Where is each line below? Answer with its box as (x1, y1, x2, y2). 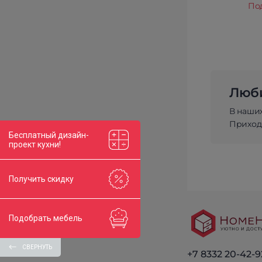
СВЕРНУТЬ (22, 243, 52, 250)
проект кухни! (9, 139, 61, 149)
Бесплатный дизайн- (9, 130, 89, 140)
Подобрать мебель (9, 213, 82, 223)
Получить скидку (9, 174, 74, 184)
